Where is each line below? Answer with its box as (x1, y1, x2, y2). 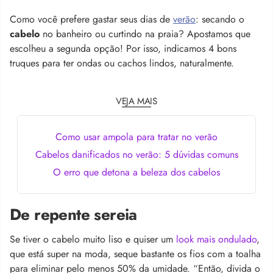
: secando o (196, 12, 244, 26)
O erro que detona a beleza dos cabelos (53, 165, 220, 179)
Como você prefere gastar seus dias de (10, 12, 173, 26)
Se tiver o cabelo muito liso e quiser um (10, 232, 176, 246)
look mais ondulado (176, 232, 257, 246)
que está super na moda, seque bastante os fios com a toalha (10, 246, 261, 261)
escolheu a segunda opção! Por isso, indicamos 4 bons (10, 41, 236, 55)
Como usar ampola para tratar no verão (55, 129, 218, 144)
